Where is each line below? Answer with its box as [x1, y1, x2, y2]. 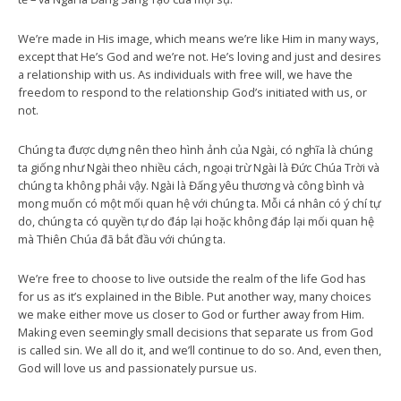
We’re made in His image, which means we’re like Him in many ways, [18, 30, 379, 47]
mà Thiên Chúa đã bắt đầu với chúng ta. [18, 231, 226, 247]
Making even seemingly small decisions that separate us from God [18, 324, 373, 340]
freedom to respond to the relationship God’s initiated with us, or [18, 84, 367, 100]
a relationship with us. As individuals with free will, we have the [18, 66, 353, 82]
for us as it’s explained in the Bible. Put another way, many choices [18, 288, 371, 304]
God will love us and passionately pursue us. [18, 360, 257, 376]
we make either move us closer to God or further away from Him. [18, 306, 364, 322]
